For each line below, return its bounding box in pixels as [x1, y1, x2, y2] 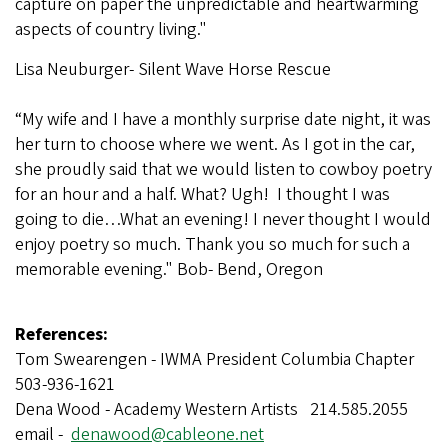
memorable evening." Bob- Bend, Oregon [15, 256, 323, 282]
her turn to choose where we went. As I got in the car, [15, 131, 415, 157]
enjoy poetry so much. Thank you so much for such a [15, 231, 410, 257]
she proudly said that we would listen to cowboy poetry [15, 156, 432, 182]
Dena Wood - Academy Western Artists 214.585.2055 [15, 396, 412, 422]
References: [15, 321, 108, 347]
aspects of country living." [15, 16, 219, 42]
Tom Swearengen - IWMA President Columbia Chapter [15, 346, 418, 372]
